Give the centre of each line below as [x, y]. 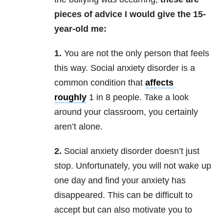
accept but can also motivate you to [123, 210]
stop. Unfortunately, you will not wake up [133, 166]
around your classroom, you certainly [126, 112]
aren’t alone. [78, 127]
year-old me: [80, 29]
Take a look [165, 98]
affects [159, 83]
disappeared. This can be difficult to [123, 195]
